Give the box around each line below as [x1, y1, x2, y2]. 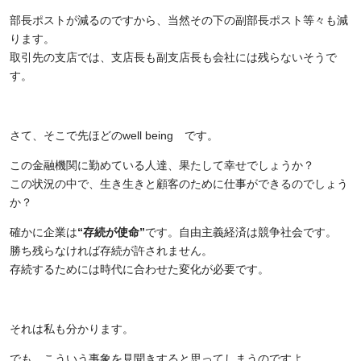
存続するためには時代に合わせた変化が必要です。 [10, 263, 269, 276]
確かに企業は [10, 226, 77, 239]
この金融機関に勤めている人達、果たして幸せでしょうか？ [10, 159, 314, 172]
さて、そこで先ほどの [10, 129, 122, 142]
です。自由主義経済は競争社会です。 [145, 226, 337, 239]
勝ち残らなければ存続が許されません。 [10, 244, 213, 257]
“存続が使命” [77, 226, 145, 239]
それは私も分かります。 [10, 322, 134, 335]
